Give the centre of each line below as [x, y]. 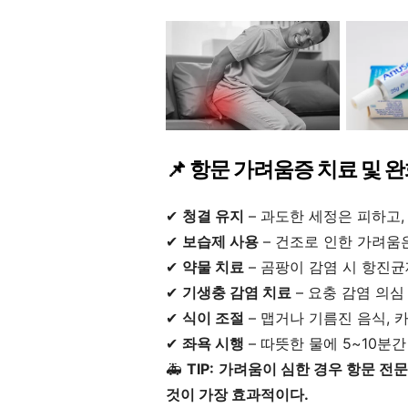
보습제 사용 [220, 242]
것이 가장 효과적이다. [237, 395]
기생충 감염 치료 [237, 293]
